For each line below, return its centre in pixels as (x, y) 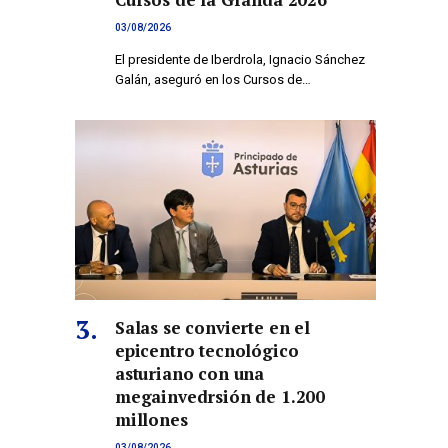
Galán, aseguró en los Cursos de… (213, 80)
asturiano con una (190, 373)
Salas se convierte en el (212, 327)
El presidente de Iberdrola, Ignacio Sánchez (240, 60)
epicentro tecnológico (207, 350)
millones (151, 419)
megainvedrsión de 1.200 (220, 396)
